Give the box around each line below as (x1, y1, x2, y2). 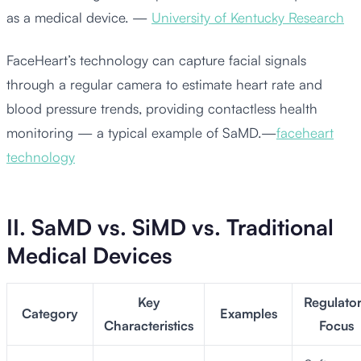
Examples (219, 305, 277, 322)
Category (22, 305, 78, 322)
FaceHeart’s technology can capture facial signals (6, 52, 306, 69)
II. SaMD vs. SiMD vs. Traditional (6, 213, 334, 241)
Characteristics (104, 317, 193, 334)
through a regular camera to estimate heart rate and (6, 76, 322, 93)
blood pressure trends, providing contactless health (6, 100, 317, 118)
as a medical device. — (6, 8, 151, 26)
